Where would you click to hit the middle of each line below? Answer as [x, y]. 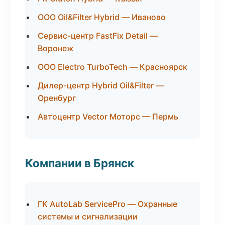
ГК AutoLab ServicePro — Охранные [107, 204]
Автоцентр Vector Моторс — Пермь [108, 117]
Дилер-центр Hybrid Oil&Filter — [101, 85]
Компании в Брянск [80, 163]
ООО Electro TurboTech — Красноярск [113, 67]
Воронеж [56, 48]
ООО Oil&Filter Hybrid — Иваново [102, 17]
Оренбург [57, 98]
